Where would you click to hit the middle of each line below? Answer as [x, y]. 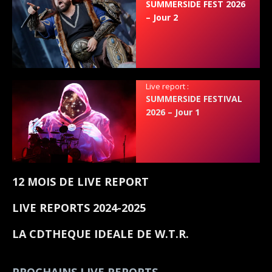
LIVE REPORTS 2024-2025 [79, 207]
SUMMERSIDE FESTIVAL [194, 98]
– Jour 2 [162, 17]
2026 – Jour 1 [173, 112]
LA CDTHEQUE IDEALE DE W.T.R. [100, 233]
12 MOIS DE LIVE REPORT [80, 181]
